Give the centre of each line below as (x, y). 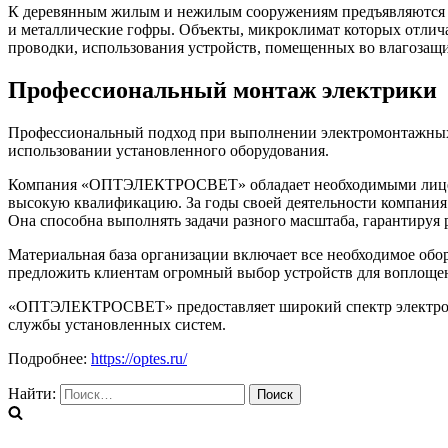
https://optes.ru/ (139, 359)
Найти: (32, 394)
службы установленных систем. (117, 325)
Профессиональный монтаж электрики (222, 90)
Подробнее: (49, 359)
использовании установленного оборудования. (168, 151)
